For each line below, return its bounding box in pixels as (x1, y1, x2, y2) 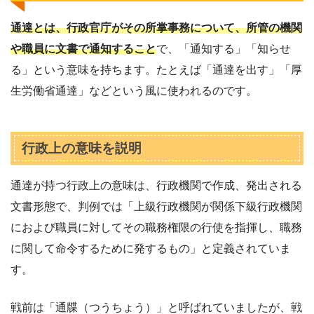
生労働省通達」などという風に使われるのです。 (11, 84, 257, 97)
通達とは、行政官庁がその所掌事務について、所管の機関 (11, 21, 302, 34)
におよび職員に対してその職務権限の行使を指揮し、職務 (11, 221, 302, 233)
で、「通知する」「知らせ (156, 42, 291, 55)
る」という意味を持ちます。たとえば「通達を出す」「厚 (11, 63, 302, 76)
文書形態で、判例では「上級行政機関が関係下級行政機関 (11, 200, 302, 212)
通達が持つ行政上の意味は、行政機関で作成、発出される (11, 179, 302, 191)
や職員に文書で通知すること (11, 42, 156, 55)
